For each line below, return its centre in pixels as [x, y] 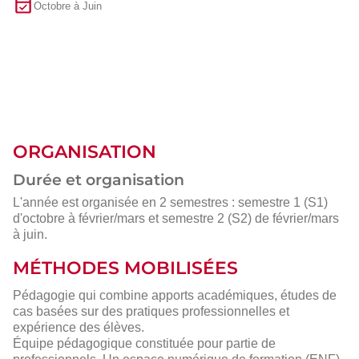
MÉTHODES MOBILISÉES [125, 268]
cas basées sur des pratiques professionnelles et [151, 311]
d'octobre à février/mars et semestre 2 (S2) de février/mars [176, 219]
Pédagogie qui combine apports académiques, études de [175, 295]
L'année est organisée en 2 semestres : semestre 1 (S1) [170, 203]
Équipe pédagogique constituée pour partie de [144, 343]
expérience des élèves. [79, 327]
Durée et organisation [99, 180]
